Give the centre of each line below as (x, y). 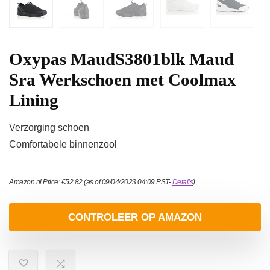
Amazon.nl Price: (35, 182)
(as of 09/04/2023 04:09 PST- (127, 182)
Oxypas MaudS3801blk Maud (121, 59)
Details (182, 182)
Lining (34, 100)
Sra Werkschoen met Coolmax (123, 80)
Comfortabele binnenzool (63, 145)
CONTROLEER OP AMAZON (135, 218)
